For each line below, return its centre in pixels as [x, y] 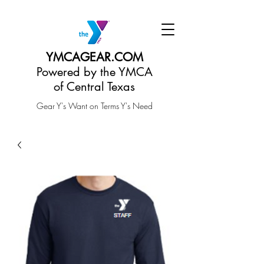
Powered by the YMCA [94, 72]
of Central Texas [94, 87]
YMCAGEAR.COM [94, 57]
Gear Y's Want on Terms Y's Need [94, 106]
